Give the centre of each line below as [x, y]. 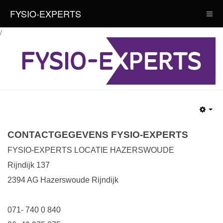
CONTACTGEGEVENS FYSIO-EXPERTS [98, 134]
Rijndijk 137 [29, 165]
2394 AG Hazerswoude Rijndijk [63, 180]
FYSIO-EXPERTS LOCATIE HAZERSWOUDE [92, 150]
